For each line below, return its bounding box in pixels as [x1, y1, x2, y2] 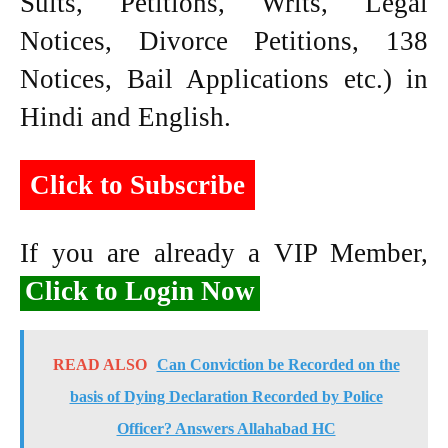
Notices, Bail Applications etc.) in [20, 63, 428, 94]
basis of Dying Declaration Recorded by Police [69, 387, 383, 405]
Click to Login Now [25, 275, 255, 306]
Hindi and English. [20, 101, 231, 132]
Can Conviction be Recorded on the [156, 355, 400, 373]
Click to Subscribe [30, 169, 245, 200]
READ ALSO [52, 355, 147, 373]
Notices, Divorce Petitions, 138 [20, 25, 428, 56]
